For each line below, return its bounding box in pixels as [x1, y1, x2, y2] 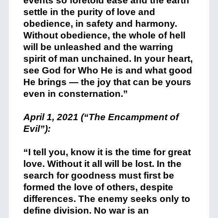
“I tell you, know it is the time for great [23, 147, 191, 157]
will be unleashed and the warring [23, 42, 173, 52]
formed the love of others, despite [23, 182, 173, 192]
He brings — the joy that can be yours [23, 77, 191, 87]
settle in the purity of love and [23, 7, 155, 17]
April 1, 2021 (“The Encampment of [23, 112, 179, 122]
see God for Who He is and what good [23, 65, 192, 75]
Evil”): [23, 124, 51, 134]
